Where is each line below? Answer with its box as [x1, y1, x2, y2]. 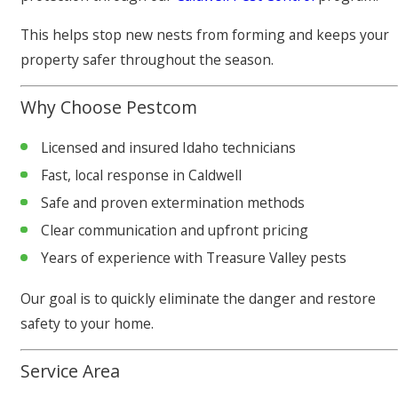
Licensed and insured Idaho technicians [41, 138, 297, 158]
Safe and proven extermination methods [41, 193, 306, 213]
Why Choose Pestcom [20, 94, 197, 119]
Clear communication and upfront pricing [41, 220, 309, 241]
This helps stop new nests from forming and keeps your [20, 24, 389, 44]
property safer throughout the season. [20, 49, 274, 69]
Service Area [20, 358, 120, 383]
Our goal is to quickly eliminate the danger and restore [20, 288, 376, 308]
